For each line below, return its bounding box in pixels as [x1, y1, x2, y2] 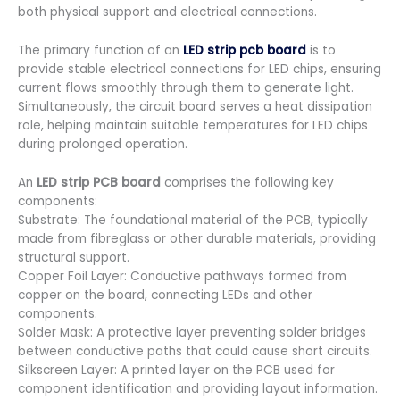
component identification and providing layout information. [18, 379, 378, 397]
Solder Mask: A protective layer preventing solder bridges [18, 323, 366, 341]
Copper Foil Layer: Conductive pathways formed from [18, 267, 346, 285]
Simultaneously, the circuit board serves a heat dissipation [18, 97, 372, 115]
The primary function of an [18, 41, 179, 59]
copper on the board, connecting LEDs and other [18, 286, 312, 304]
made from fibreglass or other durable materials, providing [18, 229, 376, 247]
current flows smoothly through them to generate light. [18, 79, 354, 96]
